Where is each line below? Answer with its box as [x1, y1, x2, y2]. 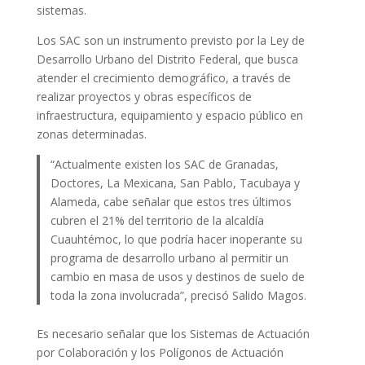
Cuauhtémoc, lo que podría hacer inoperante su [51, 231, 303, 247]
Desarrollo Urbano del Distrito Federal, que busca [36, 51, 298, 67]
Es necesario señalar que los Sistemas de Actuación [36, 326, 310, 342]
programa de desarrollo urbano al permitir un [51, 249, 289, 266]
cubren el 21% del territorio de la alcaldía [51, 212, 265, 228]
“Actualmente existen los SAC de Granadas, [51, 156, 279, 172]
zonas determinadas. [36, 125, 147, 142]
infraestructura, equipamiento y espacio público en [36, 107, 303, 123]
